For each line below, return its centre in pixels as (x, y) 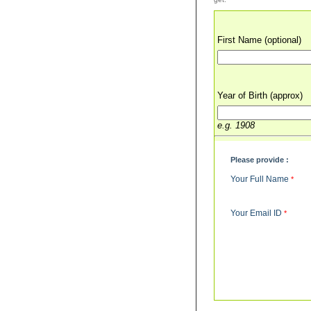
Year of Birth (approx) (260, 95)
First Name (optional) (259, 40)
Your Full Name (260, 179)
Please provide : (259, 160)
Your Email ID (257, 213)
